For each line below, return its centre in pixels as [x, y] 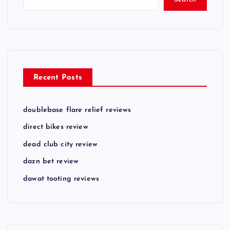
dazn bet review [51, 162]
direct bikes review [56, 127]
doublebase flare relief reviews [77, 110]
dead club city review [61, 145]
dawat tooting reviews [61, 179]
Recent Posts [58, 78]
